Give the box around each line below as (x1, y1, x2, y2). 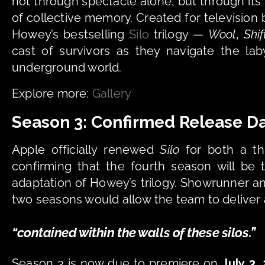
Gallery (92, 86, 132, 101)
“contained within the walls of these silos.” (12, 224, 258, 240)
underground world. (12, 60, 122, 75)
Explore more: (12, 86, 92, 101)
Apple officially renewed (12, 142, 160, 157)
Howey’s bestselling (12, 27, 130, 41)
